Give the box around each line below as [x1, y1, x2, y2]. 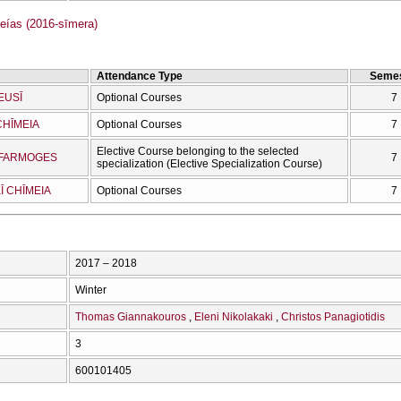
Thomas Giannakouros [75, 310, 186, 323]
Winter [75, 283, 107, 296]
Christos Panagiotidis [281, 310, 385, 323]
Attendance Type [97, 69, 183, 82]
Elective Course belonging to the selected [97, 144, 299, 158]
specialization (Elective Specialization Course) [97, 157, 322, 170]
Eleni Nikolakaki [194, 310, 273, 323]
